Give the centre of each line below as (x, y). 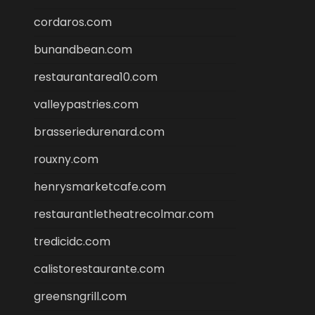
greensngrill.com (80, 296)
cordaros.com (73, 22)
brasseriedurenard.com (99, 132)
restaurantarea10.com (96, 77)
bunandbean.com (83, 50)
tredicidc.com (72, 242)
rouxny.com (66, 159)
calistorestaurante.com (99, 269)
